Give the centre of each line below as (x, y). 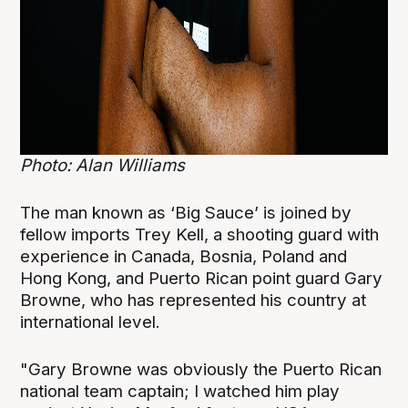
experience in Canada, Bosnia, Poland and (184, 257)
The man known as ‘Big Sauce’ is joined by (186, 213)
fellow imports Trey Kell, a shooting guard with (200, 235)
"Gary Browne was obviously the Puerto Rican (201, 370)
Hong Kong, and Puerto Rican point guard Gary (202, 279)
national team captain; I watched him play (180, 392)
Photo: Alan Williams (103, 166)
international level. (93, 322)
